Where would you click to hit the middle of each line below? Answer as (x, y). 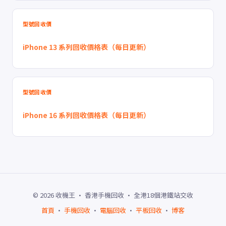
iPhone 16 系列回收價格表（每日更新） (87, 115)
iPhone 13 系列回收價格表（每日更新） (87, 47)
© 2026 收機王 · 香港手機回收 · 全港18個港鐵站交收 (113, 195)
